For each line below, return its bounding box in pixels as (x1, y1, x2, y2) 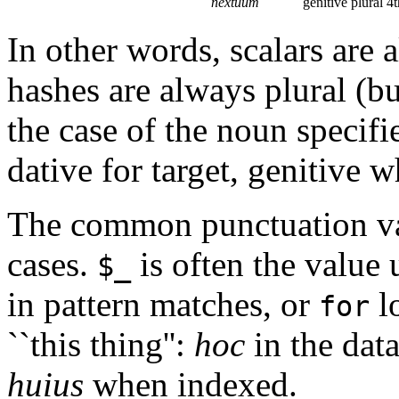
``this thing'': (7, 324, 194, 363)
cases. (7, 244, 97, 283)
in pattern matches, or (7, 284, 319, 323)
